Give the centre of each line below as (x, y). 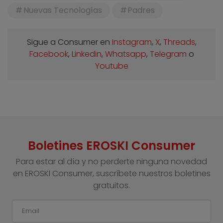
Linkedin (86, 54)
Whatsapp (125, 54)
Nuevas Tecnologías (62, 10)
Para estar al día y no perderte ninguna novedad (111, 162)
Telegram (168, 54)
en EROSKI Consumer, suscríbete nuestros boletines (111, 174)
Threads (179, 42)
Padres (141, 10)
